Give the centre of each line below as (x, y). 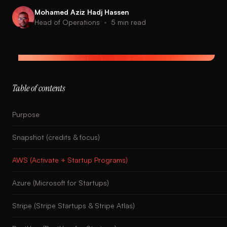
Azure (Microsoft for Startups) (61, 183)
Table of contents (39, 88)
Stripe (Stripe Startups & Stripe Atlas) (73, 205)
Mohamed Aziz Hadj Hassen (82, 12)
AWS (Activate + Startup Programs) (70, 160)
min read (131, 22)
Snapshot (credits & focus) (56, 137)
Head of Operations (67, 22)
